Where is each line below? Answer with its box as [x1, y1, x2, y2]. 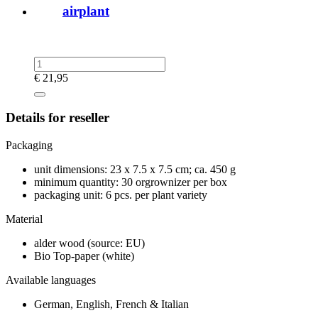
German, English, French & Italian [34, 298, 189, 311]
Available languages [6, 274, 96, 287]
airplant [62, 4, 109, 19]
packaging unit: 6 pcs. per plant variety [34, 189, 207, 202]
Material [6, 213, 43, 226]
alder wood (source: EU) [34, 237, 145, 250]
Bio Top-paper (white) [34, 250, 134, 263]
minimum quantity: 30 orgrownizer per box [34, 176, 227, 189]
